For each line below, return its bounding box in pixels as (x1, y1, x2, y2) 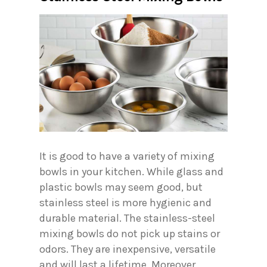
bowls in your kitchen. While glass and (39, 164, 223, 178)
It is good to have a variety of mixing (39, 149, 215, 163)
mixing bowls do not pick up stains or (39, 226, 220, 240)
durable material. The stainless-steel (39, 211, 215, 225)
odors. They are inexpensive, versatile (39, 242, 216, 256)
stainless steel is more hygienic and (39, 195, 212, 209)
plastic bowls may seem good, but (39, 180, 203, 194)
